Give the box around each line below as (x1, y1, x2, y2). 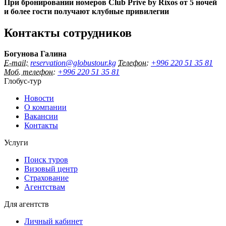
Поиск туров (24, 155, 68, 164)
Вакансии (24, 112, 58, 121)
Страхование (24, 174, 69, 183)
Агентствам (24, 183, 65, 192)
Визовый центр (24, 164, 78, 174)
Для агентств (4, 200, 49, 209)
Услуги (4, 138, 28, 147)
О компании (24, 103, 67, 112)
